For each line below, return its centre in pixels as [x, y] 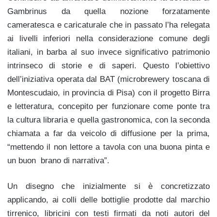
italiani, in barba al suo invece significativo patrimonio [108, 52]
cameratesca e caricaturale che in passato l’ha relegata [108, 25]
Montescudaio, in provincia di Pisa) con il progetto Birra [108, 93]
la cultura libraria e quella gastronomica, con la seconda [108, 120]
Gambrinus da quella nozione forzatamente [108, 11]
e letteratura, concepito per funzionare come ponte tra [108, 106]
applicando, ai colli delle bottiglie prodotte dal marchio [108, 200]
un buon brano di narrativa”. [58, 160]
